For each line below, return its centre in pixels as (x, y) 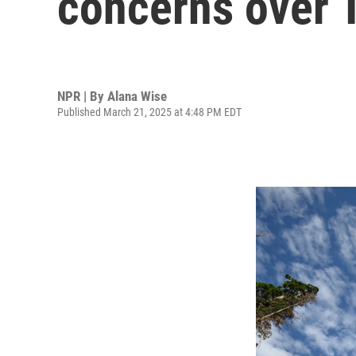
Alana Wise (137, 96)
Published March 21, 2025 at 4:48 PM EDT (149, 112)
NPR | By (82, 96)
